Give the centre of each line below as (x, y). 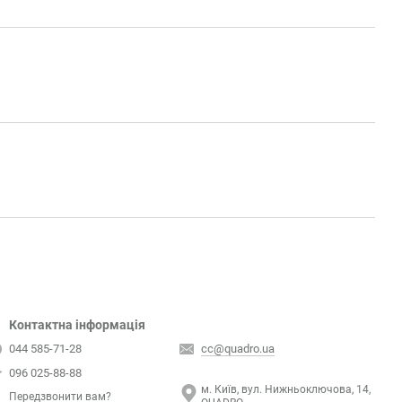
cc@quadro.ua (238, 349)
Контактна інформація (77, 325)
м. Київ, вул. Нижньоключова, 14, (286, 389)
